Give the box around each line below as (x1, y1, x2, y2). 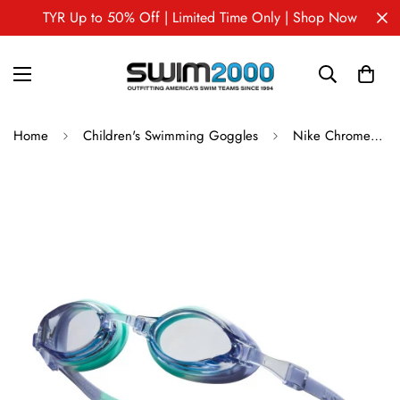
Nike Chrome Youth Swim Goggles (371, 126, 383, 146)
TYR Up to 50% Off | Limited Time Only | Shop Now (43, 7, 357, 28)
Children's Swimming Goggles (83, 126, 258, 146)
